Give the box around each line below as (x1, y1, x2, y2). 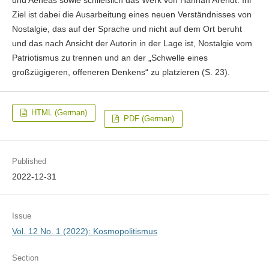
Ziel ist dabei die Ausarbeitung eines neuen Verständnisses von (11, 10, 252, 19)
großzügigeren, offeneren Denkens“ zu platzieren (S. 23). (11, 67, 230, 77)
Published (11, 157, 46, 166)
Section (11, 253, 38, 263)
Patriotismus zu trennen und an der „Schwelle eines (11, 53, 208, 62)
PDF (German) (121, 114, 174, 124)
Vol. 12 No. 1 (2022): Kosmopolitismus (11, 226, 157, 237)
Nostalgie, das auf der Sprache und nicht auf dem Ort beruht (11, 24, 242, 34)
